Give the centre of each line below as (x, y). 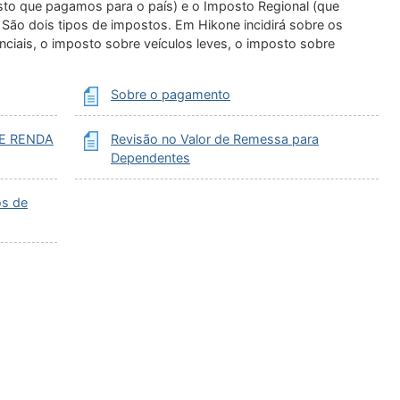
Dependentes (150, 158)
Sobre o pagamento (171, 94)
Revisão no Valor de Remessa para (215, 139)
